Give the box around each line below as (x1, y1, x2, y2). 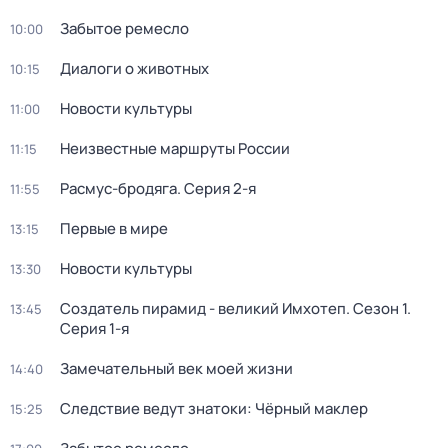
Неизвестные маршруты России (60, 138, 290, 159)
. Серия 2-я (177, 178, 256, 199)
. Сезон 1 (346, 298, 407, 319)
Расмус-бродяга (60, 178, 177, 199)
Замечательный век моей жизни (60, 358, 293, 379)
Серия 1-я (60, 318, 129, 339)
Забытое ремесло (60, 18, 189, 39)
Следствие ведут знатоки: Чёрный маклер (60, 398, 368, 419)
